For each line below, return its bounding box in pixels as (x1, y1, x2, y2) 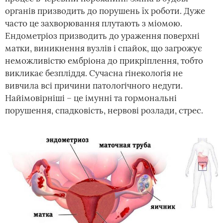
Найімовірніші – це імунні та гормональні (5, 93, 177, 104)
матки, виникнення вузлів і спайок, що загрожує (5, 43, 202, 54)
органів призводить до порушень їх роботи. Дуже (5, 5, 205, 16)
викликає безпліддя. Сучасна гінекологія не (5, 68, 183, 79)
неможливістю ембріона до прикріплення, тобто (5, 55, 203, 66)
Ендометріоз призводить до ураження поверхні (5, 30, 200, 41)
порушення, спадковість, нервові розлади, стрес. (5, 105, 203, 116)
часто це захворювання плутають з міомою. (5, 18, 182, 29)
